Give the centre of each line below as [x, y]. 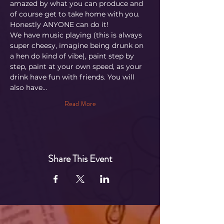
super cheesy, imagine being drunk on [78, 45]
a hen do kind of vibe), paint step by [73, 56]
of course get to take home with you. [76, 14]
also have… [28, 87]
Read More [80, 103]
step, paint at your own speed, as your [77, 66]
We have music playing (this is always [77, 35]
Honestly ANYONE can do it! [59, 24]
